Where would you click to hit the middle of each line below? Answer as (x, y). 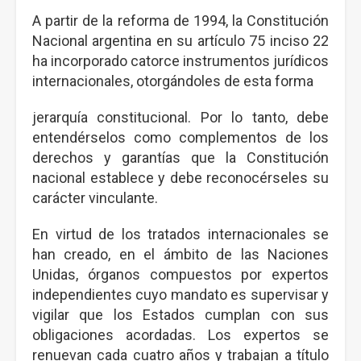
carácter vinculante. (97, 198)
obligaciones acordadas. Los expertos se (180, 335)
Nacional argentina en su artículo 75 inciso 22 (180, 41)
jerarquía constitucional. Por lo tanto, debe (180, 117)
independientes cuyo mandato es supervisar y (180, 295)
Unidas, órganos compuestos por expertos (180, 274)
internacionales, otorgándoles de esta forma (173, 81)
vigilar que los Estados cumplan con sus (180, 315)
